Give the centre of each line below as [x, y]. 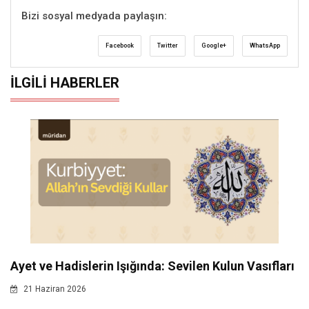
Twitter [168, 45]
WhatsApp [265, 45]
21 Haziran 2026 [54, 289]
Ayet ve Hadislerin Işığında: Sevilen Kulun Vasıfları [152, 266]
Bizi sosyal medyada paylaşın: [94, 16]
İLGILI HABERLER [65, 82]
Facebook [120, 45]
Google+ [214, 45]
